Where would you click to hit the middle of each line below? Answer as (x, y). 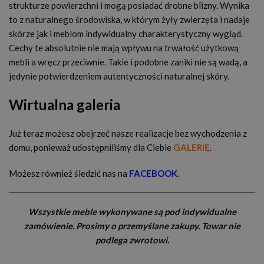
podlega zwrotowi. (132, 240)
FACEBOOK (153, 174)
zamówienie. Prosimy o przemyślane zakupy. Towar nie (132, 226)
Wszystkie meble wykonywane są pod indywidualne (132, 212)
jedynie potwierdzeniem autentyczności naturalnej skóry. (119, 76)
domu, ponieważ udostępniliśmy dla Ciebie (91, 148)
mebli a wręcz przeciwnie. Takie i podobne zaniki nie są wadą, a (128, 62)
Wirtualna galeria (65, 105)
